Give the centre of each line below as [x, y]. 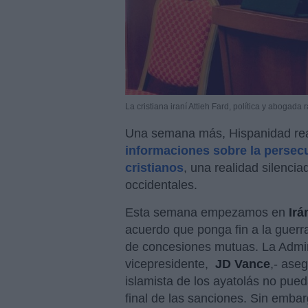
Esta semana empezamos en [207, 213]
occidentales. [161, 185]
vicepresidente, [168, 264]
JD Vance [243, 264]
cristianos [154, 168]
